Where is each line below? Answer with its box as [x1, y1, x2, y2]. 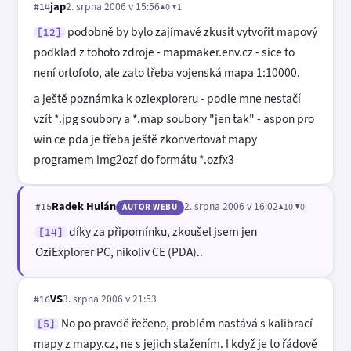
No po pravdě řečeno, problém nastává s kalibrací [59, 315, 313, 332]
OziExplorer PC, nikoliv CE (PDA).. [35, 243, 203, 260]
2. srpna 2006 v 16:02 [183, 199, 278, 214]
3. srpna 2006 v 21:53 [63, 291, 157, 306]
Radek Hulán [52, 198, 116, 215]
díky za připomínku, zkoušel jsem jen [67, 223, 257, 240]
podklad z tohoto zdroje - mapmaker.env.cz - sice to [34, 43, 295, 60]
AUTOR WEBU [122, 201, 178, 214]
